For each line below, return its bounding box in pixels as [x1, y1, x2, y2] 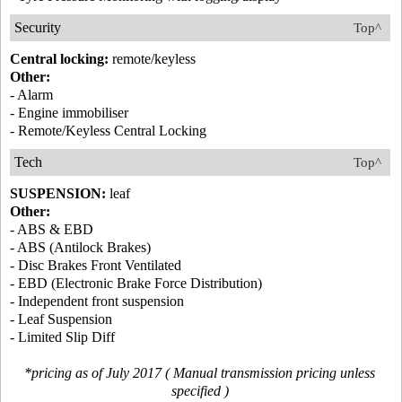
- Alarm [10, 87, 53, 103]
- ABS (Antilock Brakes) [10, 240, 151, 256]
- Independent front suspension [10, 293, 184, 310]
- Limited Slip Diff [10, 329, 115, 345]
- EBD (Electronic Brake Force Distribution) [10, 275, 262, 292]
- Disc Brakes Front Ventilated [10, 258, 181, 274]
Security [14, 20, 61, 36]
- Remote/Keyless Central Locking [10, 123, 206, 139]
